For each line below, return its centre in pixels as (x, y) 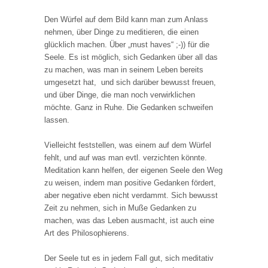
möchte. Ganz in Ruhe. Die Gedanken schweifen (129, 107)
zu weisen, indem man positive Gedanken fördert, (130, 182)
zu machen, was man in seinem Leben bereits (124, 69)
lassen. (57, 120)
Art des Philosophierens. (87, 233)
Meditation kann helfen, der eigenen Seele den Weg (133, 170)
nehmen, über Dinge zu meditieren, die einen (121, 32)
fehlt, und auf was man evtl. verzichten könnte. (126, 157)
